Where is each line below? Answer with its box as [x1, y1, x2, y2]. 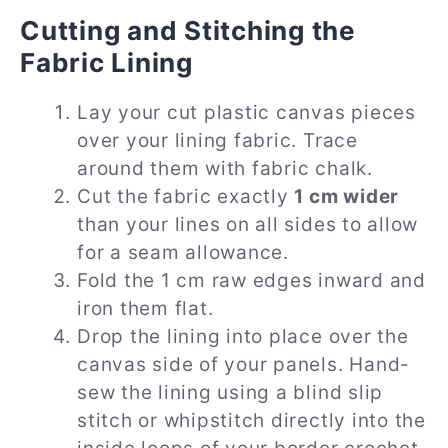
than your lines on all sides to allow [77, 213, 419, 237]
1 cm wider [294, 185, 400, 209]
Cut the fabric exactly [77, 185, 295, 209]
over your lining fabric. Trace [77, 129, 358, 153]
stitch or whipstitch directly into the [77, 409, 426, 433]
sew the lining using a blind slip [77, 381, 384, 405]
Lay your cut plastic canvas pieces [77, 101, 416, 125]
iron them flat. [77, 297, 214, 321]
